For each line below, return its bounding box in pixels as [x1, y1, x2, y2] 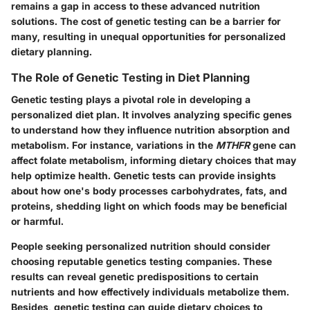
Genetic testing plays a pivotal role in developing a [11, 93, 250, 105]
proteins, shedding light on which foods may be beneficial [11, 200, 287, 212]
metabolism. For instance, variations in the [11, 139, 216, 151]
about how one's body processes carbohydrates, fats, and [11, 185, 287, 197]
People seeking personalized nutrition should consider [11, 240, 271, 252]
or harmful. [11, 215, 64, 227]
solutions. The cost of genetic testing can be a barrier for [11, 15, 281, 27]
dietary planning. [11, 45, 92, 57]
